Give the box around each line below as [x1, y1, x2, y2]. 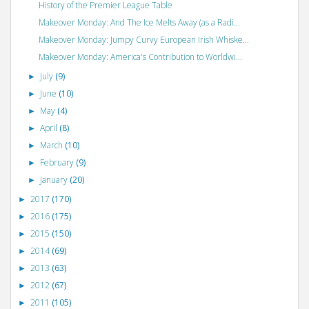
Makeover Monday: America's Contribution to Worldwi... [38, 51, 242, 63]
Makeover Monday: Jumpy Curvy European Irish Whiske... [38, 34, 249, 46]
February [40, 157, 77, 169]
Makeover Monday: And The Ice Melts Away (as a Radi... [38, 17, 240, 29]
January [40, 174, 70, 186]
